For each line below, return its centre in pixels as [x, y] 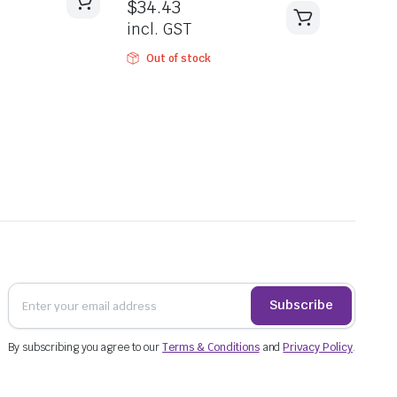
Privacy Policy [318, 347]
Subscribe [301, 305]
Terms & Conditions [211, 347]
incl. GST [159, 29]
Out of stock [178, 59]
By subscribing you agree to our [86, 347]
